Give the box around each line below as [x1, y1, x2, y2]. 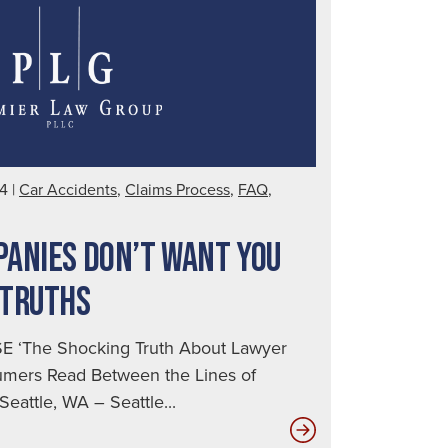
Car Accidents [19, 177, 117, 201]
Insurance [315, 416, 391, 443]
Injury [315, 18, 358, 45]
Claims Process [125, 177, 230, 201]
